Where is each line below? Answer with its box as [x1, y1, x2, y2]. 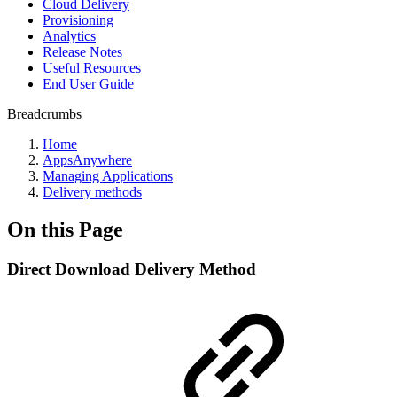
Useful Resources [43, 59, 141, 75]
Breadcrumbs [7, 105, 82, 121]
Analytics [43, 27, 96, 43]
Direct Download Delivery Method [7, 259, 256, 278]
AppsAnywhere [43, 152, 132, 167]
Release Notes [43, 43, 122, 59]
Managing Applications [43, 167, 173, 183]
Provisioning [43, 12, 113, 27]
